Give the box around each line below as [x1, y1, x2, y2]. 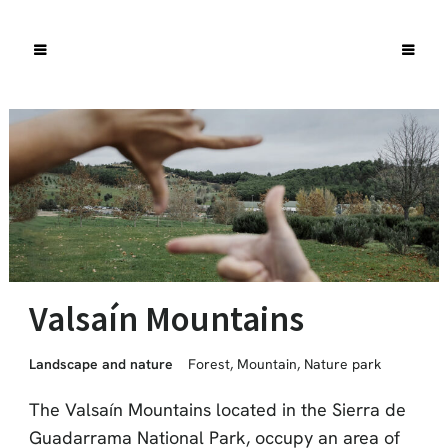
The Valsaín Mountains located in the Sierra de [28, 397, 406, 421]
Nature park [303, 354, 381, 373]
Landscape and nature [28, 354, 173, 373]
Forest [187, 354, 230, 373]
